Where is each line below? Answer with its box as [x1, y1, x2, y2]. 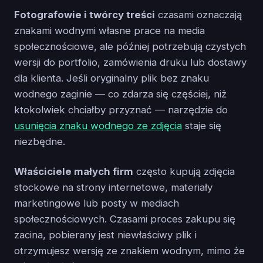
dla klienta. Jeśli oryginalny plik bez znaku [14, 72, 209, 84]
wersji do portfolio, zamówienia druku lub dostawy [14, 56, 247, 68]
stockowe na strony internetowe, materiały [14, 181, 213, 193]
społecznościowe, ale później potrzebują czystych [14, 40, 246, 52]
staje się [182, 119, 221, 131]
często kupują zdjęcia [133, 165, 235, 177]
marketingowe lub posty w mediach [14, 197, 179, 209]
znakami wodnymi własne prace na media [14, 24, 205, 36]
